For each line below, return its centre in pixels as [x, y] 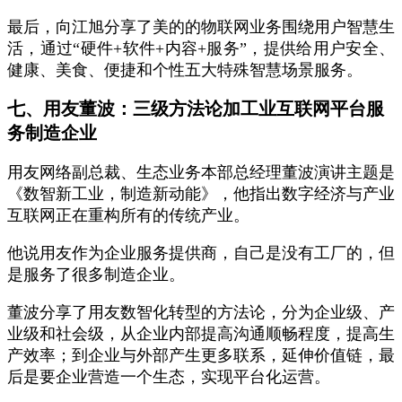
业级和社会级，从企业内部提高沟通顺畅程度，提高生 [201, 334]
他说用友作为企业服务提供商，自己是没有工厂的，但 [201, 253]
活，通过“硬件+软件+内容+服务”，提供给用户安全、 [201, 48]
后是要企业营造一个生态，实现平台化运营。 [169, 377]
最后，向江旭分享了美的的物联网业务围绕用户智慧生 [201, 27]
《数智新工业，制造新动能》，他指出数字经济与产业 [201, 194]
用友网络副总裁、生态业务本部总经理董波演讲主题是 [201, 172]
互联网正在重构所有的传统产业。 [128, 215]
